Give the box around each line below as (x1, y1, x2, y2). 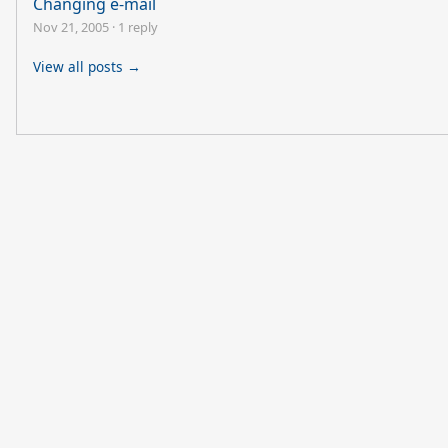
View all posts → (33, 57, 141, 77)
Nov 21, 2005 (33, 18, 109, 37)
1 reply (118, 18, 158, 37)
